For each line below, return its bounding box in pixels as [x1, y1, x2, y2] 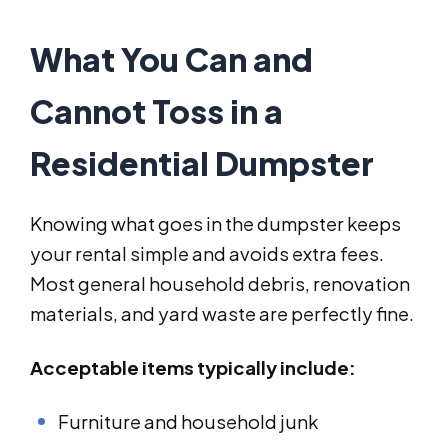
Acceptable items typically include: [30, 356, 356, 380]
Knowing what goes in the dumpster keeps [30, 212, 401, 236]
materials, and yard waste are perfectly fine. [30, 302, 414, 326]
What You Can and [30, 39, 313, 80]
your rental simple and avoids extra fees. [30, 242, 384, 266]
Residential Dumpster [30, 143, 374, 184]
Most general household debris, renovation [30, 272, 410, 296]
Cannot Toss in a [30, 91, 283, 132]
